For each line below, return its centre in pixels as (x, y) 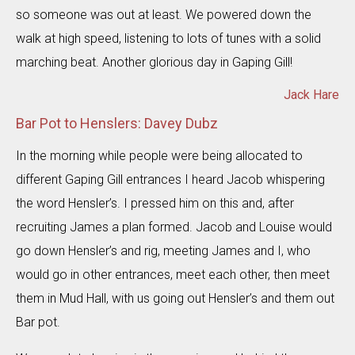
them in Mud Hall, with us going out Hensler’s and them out (175, 298)
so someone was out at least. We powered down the (164, 14)
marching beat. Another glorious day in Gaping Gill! (154, 62)
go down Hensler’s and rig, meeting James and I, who (163, 250)
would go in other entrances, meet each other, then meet (173, 274)
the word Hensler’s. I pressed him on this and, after (155, 203)
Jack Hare (311, 94)
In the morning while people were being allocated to (159, 155)
